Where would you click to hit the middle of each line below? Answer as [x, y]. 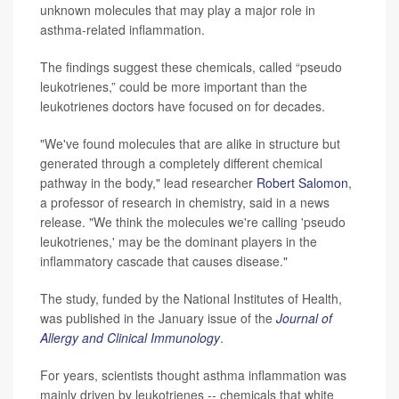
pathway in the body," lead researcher [148, 182]
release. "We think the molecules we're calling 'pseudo [193, 221]
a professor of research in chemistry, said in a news [185, 202]
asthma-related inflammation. [122, 29]
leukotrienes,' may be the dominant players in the [179, 241]
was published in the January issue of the [158, 318]
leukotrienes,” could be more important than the [174, 86]
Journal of [304, 318]
